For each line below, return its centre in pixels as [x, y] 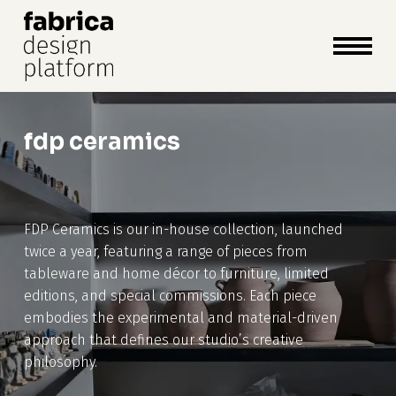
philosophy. [60, 362]
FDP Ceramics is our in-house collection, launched [183, 229]
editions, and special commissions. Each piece [170, 295]
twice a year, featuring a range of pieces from [165, 251]
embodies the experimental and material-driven [180, 317]
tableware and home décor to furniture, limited [176, 273]
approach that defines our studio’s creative [163, 339]
